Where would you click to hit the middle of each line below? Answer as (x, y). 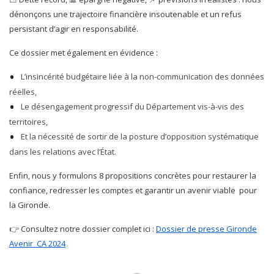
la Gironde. (30, 205)
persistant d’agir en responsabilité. (74, 29)
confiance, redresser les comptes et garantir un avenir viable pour (133, 190)
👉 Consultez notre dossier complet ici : (83, 229)
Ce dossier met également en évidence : (83, 53)
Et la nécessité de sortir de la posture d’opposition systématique (140, 136)
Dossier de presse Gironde (206, 229)
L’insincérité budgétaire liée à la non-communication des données (143, 76)
